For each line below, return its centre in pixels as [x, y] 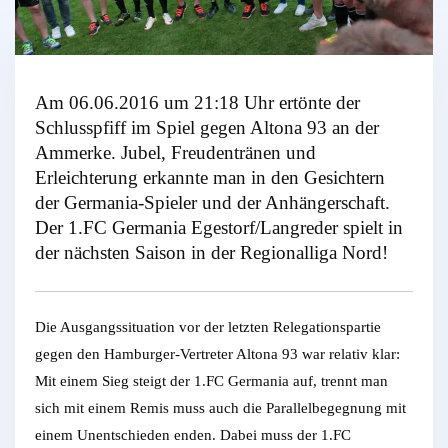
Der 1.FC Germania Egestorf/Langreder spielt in [219, 227]
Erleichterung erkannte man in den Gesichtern [210, 177]
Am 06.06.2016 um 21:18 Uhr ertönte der [197, 102]
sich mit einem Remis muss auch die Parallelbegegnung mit [220, 408]
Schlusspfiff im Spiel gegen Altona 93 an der [207, 127]
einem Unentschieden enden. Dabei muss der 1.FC [193, 435]
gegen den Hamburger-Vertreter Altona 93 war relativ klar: [217, 354]
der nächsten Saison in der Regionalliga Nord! [211, 252]
